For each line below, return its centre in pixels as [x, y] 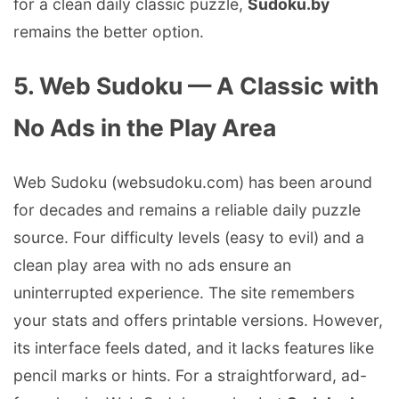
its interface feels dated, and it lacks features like [194, 348]
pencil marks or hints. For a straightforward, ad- [190, 376]
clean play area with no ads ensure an [152, 265]
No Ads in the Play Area [145, 128]
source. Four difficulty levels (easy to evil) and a [189, 238]
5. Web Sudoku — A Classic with [196, 86]
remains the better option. [109, 32]
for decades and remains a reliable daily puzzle [187, 210]
